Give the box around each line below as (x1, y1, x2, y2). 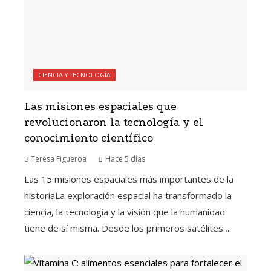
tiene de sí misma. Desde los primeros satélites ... (24, 222, 231, 234)
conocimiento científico (24, 132, 153, 145)
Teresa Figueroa (31, 154, 87, 164)
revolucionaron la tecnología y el (24, 116, 203, 129)
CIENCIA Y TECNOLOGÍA (38, 71, 111, 79)
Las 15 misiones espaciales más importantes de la (24, 173, 233, 185)
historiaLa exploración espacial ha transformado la (24, 189, 232, 201)
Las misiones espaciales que (24, 100, 177, 113)
